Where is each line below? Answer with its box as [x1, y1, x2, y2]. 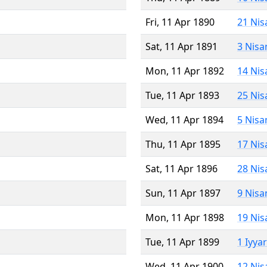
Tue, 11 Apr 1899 [145, 235, 219, 249]
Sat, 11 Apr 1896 [145, 162, 218, 175]
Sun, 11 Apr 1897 [145, 186, 221, 200]
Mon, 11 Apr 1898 [145, 210, 224, 224]
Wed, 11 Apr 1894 [145, 113, 223, 126]
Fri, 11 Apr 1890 [145, 15, 215, 29]
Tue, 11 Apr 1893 [145, 88, 219, 102]
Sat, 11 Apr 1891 [145, 39, 218, 53]
